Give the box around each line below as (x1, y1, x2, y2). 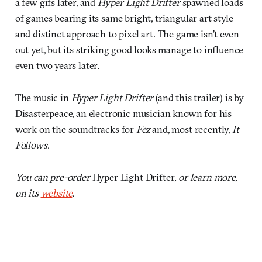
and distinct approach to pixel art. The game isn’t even (15, 27, 239, 40)
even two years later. (15, 58, 100, 71)
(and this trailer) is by (153, 91, 244, 104)
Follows (15, 138, 47, 151)
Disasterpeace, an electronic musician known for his (15, 106, 232, 119)
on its (15, 186, 41, 199)
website (40, 186, 73, 199)
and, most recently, (150, 122, 232, 135)
